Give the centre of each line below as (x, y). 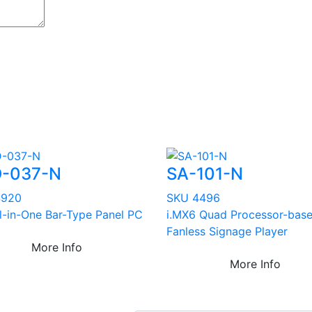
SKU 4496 (193, 198)
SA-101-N (205, 174)
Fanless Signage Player (227, 232)
